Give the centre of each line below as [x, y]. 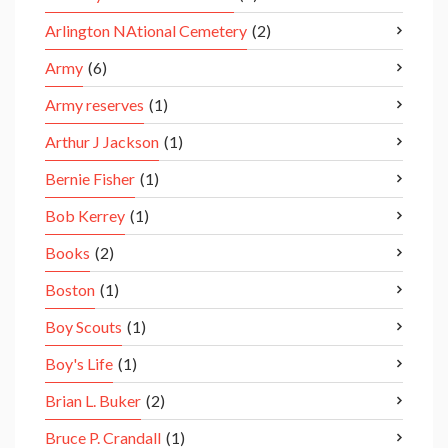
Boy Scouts [83, 327]
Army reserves [94, 105]
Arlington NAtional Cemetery [146, 31]
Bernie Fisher [90, 179]
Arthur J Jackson [102, 142]
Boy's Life [79, 364]
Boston [70, 290]
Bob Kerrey [85, 216]
